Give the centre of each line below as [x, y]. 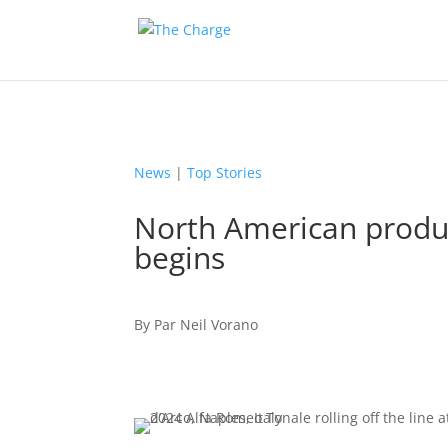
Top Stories [225, 172]
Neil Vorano [219, 324]
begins [180, 258]
